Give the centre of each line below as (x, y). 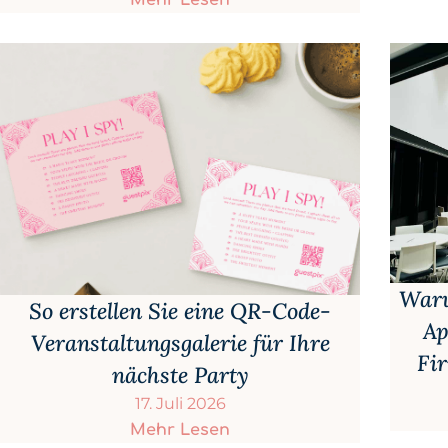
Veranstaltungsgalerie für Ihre (180, 343)
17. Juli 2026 (180, 404)
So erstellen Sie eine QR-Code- (180, 311)
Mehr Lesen (180, 430)
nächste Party (180, 375)
